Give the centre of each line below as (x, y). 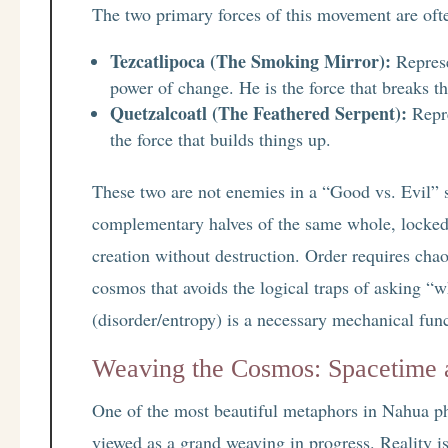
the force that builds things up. (221, 139)
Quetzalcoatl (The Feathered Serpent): (259, 113)
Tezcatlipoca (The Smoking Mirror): (251, 61)
